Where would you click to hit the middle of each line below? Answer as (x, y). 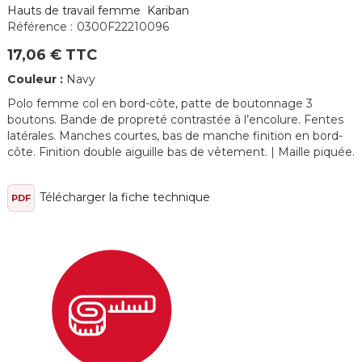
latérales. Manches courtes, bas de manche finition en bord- (175, 136)
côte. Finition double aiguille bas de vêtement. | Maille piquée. (181, 152)
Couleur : (36, 79)
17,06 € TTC (52, 55)
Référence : (40, 27)
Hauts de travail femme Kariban (98, 11)
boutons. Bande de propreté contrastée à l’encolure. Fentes (175, 120)
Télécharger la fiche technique (124, 197)
